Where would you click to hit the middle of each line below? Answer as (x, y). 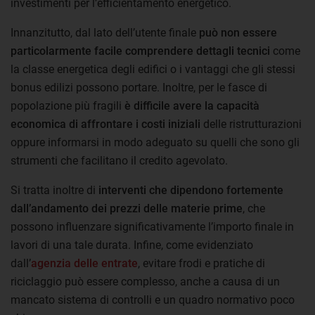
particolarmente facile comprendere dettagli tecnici (140, 51)
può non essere (238, 33)
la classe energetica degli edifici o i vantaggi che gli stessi (153, 70)
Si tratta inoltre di (54, 191)
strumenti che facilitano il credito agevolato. (121, 161)
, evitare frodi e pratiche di (201, 264)
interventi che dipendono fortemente (191, 191)
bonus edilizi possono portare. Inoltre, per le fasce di (139, 88)
